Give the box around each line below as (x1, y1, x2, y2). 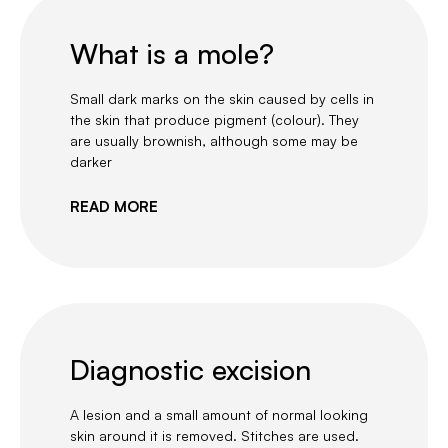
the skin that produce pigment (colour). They (70, 111, 359, 129)
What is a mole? (70, 36, 274, 72)
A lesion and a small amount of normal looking (70, 406, 368, 424)
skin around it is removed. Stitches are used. (70, 427, 359, 445)
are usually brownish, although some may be (70, 132, 358, 150)
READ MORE (70, 197, 158, 217)
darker (70, 153, 112, 171)
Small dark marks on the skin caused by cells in (70, 90, 374, 108)
